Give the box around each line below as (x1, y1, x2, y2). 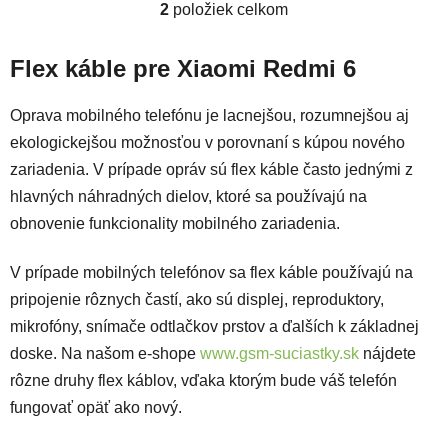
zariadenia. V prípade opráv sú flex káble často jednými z (10, 160, 413, 178)
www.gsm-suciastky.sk (200, 344, 359, 362)
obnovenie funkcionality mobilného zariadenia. (10, 214, 344, 232)
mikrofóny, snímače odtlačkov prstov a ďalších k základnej (10, 317, 419, 335)
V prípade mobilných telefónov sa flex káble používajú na (10, 263, 413, 281)
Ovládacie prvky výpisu (222, 7, 446, 30)
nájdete (359, 344, 416, 362)
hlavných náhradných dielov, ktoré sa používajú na (10, 187, 367, 205)
